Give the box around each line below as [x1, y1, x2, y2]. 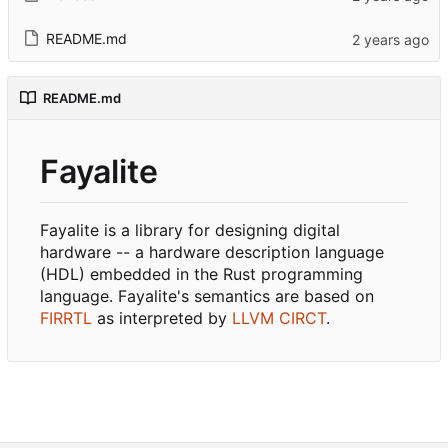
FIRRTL [40, 307, 92, 328]
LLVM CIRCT [232, 307, 326, 328]
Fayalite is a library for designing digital [40, 219, 340, 240]
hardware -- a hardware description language [40, 241, 384, 262]
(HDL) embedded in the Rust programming [40, 263, 363, 284]
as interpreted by [92, 307, 232, 328]
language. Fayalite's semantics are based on [40, 285, 374, 306]
